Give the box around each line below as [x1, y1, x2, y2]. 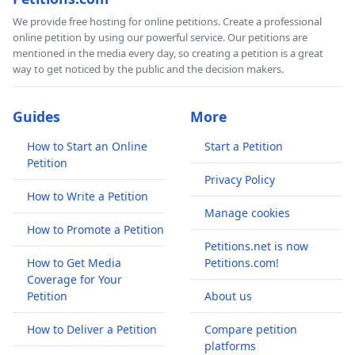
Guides [13, 107, 60, 127]
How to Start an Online [27, 139, 147, 155]
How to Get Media [27, 255, 121, 271]
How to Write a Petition [27, 189, 148, 204]
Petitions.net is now [204, 239, 308, 254]
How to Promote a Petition [27, 222, 164, 238]
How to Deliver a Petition [27, 322, 157, 338]
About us [204, 288, 252, 304]
